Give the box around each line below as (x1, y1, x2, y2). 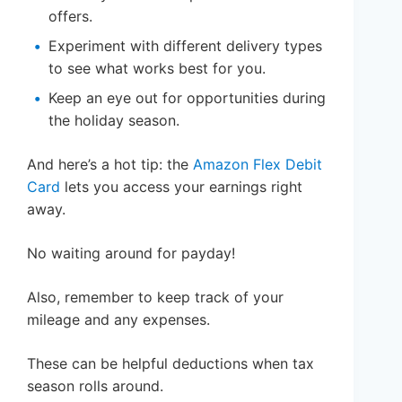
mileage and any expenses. (27, 310, 210, 329)
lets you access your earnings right (60, 178, 302, 197)
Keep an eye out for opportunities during (48, 89, 326, 108)
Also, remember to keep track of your (27, 288, 284, 307)
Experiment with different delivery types (48, 37, 322, 56)
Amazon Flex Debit (193, 155, 322, 174)
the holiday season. (48, 111, 179, 130)
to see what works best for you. (48, 59, 266, 78)
